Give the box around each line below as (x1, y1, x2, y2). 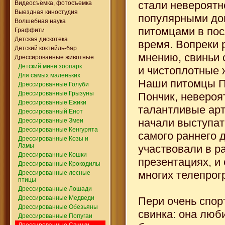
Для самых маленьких (18, 71, 80, 79)
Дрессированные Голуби (18, 80, 89, 88)
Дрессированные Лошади (18, 185, 92, 192)
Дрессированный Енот (18, 107, 83, 115)
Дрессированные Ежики (18, 98, 86, 106)
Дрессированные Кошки (18, 151, 87, 158)
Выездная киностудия (15, 8, 78, 16)
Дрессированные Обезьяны (18, 203, 98, 210)
